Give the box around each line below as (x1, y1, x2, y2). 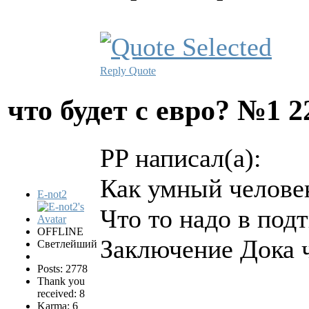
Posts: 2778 (37, 263, 88, 275)
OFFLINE (37, 226, 83, 238)
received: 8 (37, 288, 85, 300)
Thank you (37, 275, 85, 288)
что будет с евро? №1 (8, 94, 288, 127)
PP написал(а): (100, 143, 261, 173)
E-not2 (37, 188, 67, 201)
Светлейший (37, 238, 97, 250)
